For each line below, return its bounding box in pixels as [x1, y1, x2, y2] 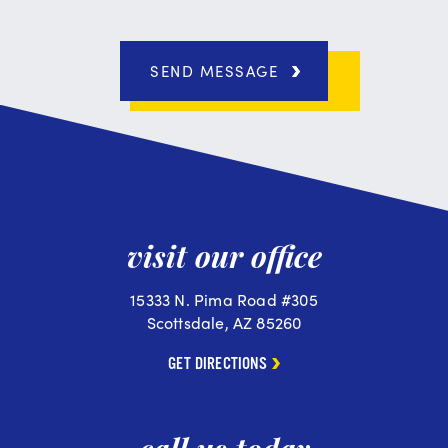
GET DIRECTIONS [168, 354, 267, 376]
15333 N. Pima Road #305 [130, 288, 318, 312]
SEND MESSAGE [150, 60, 278, 83]
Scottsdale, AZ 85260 [146, 311, 302, 335]
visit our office [126, 236, 322, 277]
